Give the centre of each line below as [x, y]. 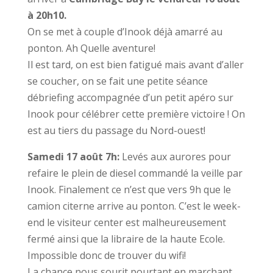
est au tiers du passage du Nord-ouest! [116, 130]
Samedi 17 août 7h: [74, 157]
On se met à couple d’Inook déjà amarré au [125, 32]
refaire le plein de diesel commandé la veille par [135, 173]
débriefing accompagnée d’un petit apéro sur [130, 97]
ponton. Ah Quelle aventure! [91, 48]
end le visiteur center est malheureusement [126, 222]
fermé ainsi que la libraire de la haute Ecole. [126, 239]
